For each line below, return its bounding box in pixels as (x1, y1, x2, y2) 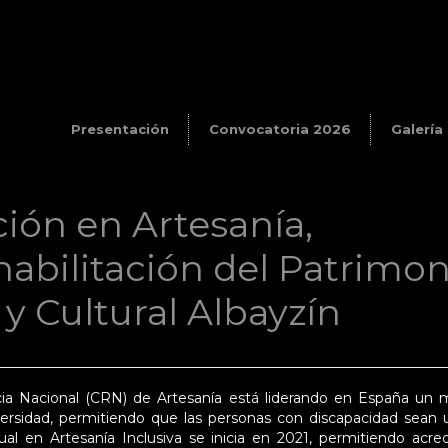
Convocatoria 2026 (209, 121, 351, 137)
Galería (391, 121, 443, 137)
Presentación (71, 121, 169, 137)
